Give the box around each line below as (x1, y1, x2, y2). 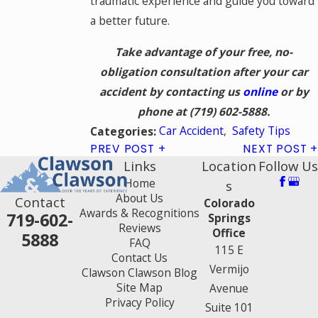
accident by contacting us (99, 83, 243, 99)
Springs (207, 209, 251, 226)
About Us (116, 190, 163, 206)
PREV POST (89, 141, 155, 156)
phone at (138, 103, 190, 119)
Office (212, 224, 246, 241)
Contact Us (111, 249, 168, 265)
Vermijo (209, 261, 249, 277)
